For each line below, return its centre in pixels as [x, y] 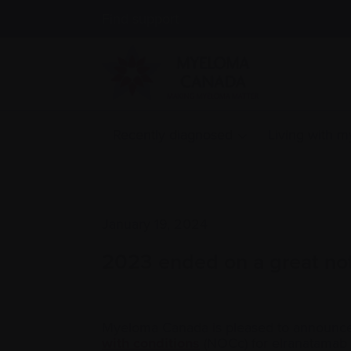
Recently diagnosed [172, 135]
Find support [140, 18]
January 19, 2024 [155, 224]
